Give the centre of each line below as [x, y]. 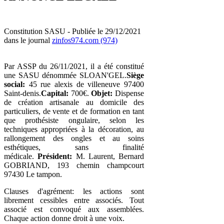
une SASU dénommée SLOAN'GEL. [65, 75]
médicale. [21, 156]
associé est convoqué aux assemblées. [74, 209]
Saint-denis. [22, 93]
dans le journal [28, 40]
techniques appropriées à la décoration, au [74, 129]
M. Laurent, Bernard [108, 156]
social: [14, 84]
